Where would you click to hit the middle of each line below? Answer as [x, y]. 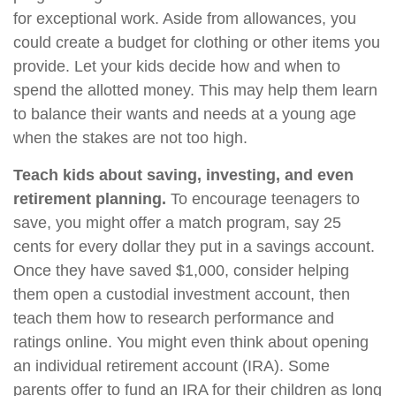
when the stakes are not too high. [130, 138]
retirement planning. [90, 199]
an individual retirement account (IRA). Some [171, 366]
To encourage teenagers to [263, 199]
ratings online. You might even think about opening [191, 342]
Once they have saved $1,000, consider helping [181, 270]
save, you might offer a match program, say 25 [177, 223]
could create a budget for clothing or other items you [197, 42]
